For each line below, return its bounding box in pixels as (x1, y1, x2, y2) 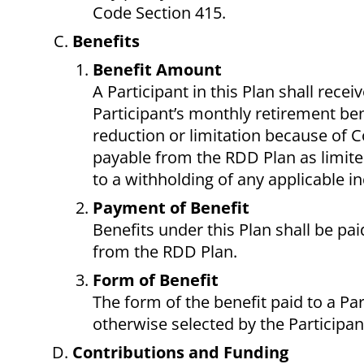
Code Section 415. (93, 2, 226, 24)
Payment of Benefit (93, 197, 249, 219)
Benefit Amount (93, 58, 222, 81)
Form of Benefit (93, 269, 219, 292)
